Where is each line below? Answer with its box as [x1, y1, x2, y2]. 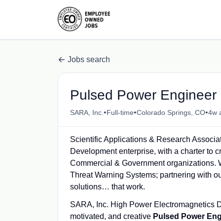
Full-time [107, 108, 134, 116]
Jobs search [68, 55, 110, 64]
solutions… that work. [70, 183, 145, 191]
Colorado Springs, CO [137, 108, 205, 116]
